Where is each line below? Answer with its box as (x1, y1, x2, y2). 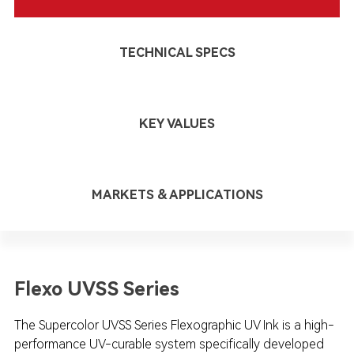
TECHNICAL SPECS (119, 45, 235, 60)
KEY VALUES (139, 116, 215, 131)
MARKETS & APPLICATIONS (91, 187, 263, 202)
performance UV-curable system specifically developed (13, 337, 324, 352)
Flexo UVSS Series (13, 278, 179, 300)
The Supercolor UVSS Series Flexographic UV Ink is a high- (13, 318, 334, 333)
